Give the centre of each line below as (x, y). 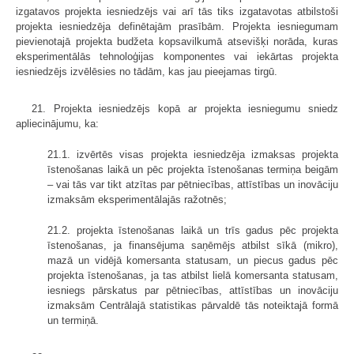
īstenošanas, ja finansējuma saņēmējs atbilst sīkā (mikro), (193, 245)
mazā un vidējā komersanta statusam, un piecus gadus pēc (193, 260)
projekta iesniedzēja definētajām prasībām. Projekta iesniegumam (177, 26)
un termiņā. (73, 320)
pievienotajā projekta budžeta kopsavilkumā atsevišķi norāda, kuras (177, 41)
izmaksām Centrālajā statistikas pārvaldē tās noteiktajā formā (193, 305)
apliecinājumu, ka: (57, 123)
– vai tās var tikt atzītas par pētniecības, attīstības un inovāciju (193, 184)
